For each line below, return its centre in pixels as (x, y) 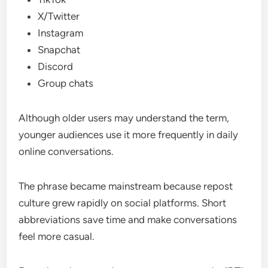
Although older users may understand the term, (124, 118)
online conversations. (66, 151)
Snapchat (59, 49)
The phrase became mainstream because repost (126, 186)
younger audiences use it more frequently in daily (129, 134)
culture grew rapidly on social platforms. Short (123, 202)
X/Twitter (59, 16)
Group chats (66, 83)
